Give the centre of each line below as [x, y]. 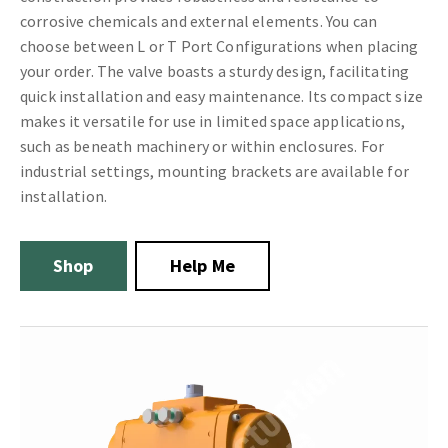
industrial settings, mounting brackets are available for [214, 171]
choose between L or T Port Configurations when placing [219, 46]
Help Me [202, 265]
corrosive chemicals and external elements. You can [199, 21]
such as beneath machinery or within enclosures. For [202, 146]
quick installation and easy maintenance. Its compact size [222, 96]
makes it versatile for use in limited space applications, [213, 121]
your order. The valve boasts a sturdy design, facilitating [215, 71]
